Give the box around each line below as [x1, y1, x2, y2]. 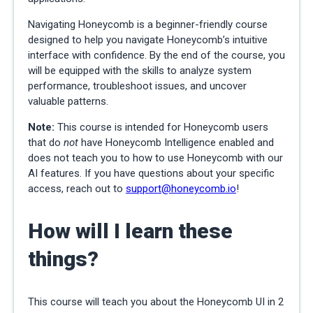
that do [28, 136, 64, 150]
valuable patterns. [28, 95, 111, 108]
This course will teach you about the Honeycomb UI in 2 [28, 296, 284, 309]
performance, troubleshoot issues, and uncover [28, 80, 247, 93]
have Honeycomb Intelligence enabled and [78, 136, 274, 150]
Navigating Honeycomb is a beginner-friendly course [28, 18, 268, 31]
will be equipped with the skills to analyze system [28, 64, 252, 78]
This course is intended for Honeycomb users [57, 121, 268, 134]
